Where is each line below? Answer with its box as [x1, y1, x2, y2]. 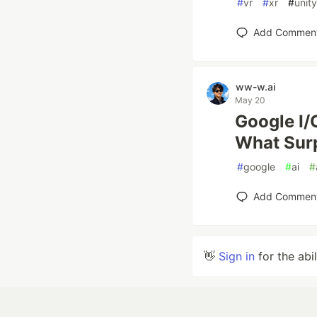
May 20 [235, 95, 265, 105]
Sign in [219, 249, 255, 263]
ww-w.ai [236, 81, 275, 93]
